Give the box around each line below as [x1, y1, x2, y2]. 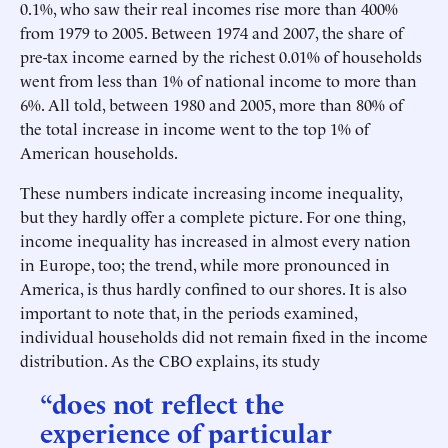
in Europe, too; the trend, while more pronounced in [20, 253, 390, 275]
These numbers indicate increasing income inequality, [20, 181, 402, 203]
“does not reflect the [40, 384, 284, 420]
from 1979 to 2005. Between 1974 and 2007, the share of [20, 21, 403, 43]
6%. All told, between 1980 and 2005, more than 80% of [20, 93, 403, 115]
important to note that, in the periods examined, [20, 301, 357, 323]
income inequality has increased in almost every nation [20, 229, 411, 251]
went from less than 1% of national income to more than [20, 69, 417, 91]
